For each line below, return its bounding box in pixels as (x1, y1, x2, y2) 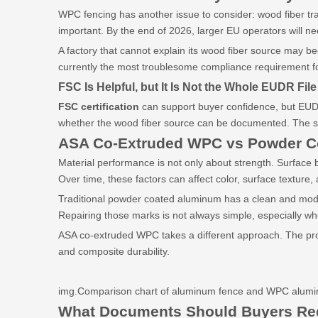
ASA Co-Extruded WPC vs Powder (58, 135, 302, 151)
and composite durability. (58, 246, 170, 257)
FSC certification (58, 101, 139, 112)
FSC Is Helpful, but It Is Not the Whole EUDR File (58, 80, 317, 93)
